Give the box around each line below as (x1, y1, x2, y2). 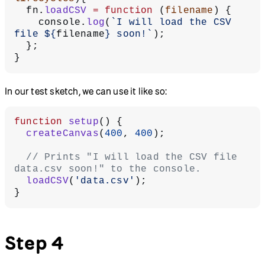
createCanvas (26, 128, 99, 139)
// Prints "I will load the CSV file (14, 151, 27, 163)
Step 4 (5, 231, 64, 254)
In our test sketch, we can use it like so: (5, 85, 167, 96)
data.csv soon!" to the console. (14, 163, 202, 174)
